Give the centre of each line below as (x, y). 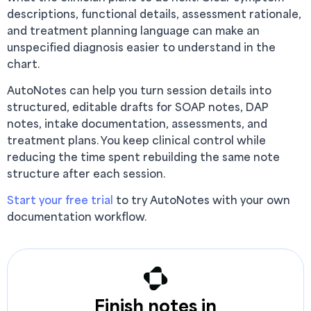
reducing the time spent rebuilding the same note (143, 157)
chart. (23, 64)
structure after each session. (86, 173)
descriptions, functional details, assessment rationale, (154, 14)
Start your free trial (60, 200)
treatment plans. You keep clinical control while (136, 140)
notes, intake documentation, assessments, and (137, 123)
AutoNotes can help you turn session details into (139, 90)
